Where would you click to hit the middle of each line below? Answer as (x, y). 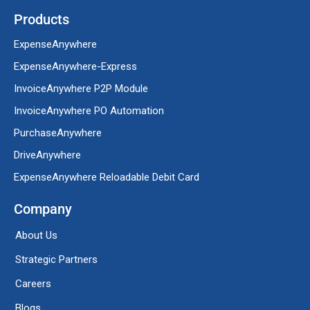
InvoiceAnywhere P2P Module (81, 88)
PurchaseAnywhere (58, 133)
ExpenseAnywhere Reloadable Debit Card (107, 177)
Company (43, 209)
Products (42, 20)
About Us (36, 236)
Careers (33, 284)
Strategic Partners (56, 260)
